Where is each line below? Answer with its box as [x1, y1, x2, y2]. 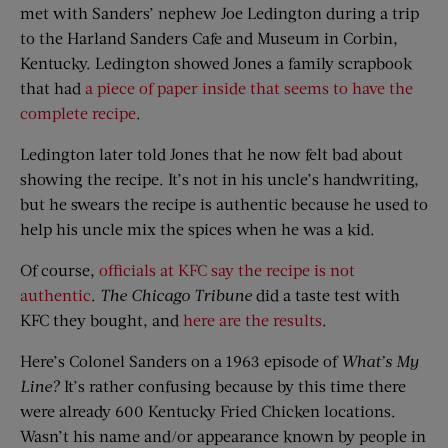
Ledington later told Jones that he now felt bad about [20, 144, 403, 163]
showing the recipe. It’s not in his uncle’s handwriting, [20, 169, 419, 188]
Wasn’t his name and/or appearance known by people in [20, 426, 426, 445]
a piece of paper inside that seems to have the [85, 78, 413, 97]
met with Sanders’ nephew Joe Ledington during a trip [20, 3, 419, 22]
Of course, [20, 260, 99, 279]
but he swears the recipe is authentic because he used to [20, 194, 428, 213]
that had [20, 78, 85, 97]
